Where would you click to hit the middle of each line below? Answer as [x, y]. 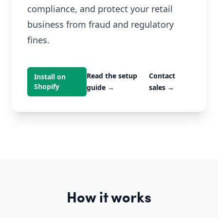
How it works [109, 199]
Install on [50, 77]
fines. [38, 40]
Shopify [47, 86]
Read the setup [112, 76]
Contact [162, 76]
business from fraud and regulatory [100, 24]
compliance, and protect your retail [100, 9]
